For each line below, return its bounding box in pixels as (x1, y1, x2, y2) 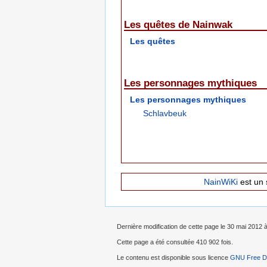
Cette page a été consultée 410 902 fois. (117, 238, 233, 246)
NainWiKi (203, 177, 238, 187)
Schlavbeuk (143, 108, 187, 118)
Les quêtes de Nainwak (124, 19, 232, 31)
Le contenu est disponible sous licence (117, 254, 230, 262)
